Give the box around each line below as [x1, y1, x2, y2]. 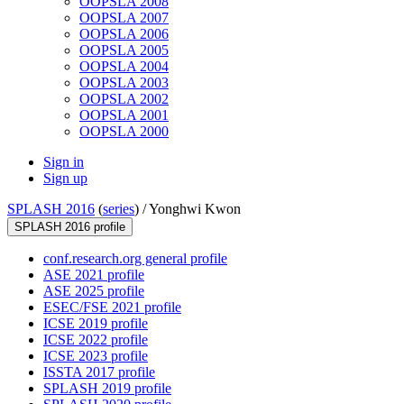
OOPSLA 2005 [79, 42, 169, 59]
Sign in [43, 154, 84, 170]
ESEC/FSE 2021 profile [43, 299, 181, 316]
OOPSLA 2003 [79, 75, 169, 91]
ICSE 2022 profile [43, 332, 148, 348]
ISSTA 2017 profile [43, 364, 155, 381]
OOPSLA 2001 [79, 107, 169, 124]
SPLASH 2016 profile [14, 220, 125, 234]
